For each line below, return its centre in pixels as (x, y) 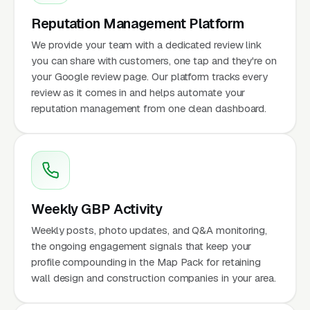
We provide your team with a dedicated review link (147, 44)
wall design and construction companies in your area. (154, 277)
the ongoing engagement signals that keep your (142, 246)
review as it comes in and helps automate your (138, 92)
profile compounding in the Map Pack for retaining (146, 262)
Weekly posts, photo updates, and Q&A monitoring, (149, 230)
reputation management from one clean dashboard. (149, 108)
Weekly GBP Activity (97, 209)
